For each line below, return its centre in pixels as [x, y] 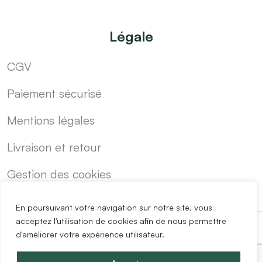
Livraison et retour [54, 147]
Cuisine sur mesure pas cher [111, 248]
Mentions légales [51, 120]
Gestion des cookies [59, 174]
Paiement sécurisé [54, 94]
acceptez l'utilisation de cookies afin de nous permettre [121, 221]
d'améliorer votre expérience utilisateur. [90, 234]
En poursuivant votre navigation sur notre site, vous [114, 207]
